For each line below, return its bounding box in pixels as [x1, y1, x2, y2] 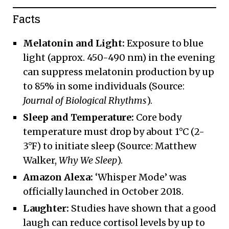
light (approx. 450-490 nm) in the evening [23, 51, 215, 63]
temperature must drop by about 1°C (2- [23, 125, 204, 138]
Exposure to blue [125, 37, 203, 49]
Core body [134, 111, 181, 123]
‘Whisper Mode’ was [93, 171, 187, 183]
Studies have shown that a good [69, 202, 216, 214]
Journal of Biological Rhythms [23, 94, 147, 106]
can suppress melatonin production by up [23, 65, 214, 78]
